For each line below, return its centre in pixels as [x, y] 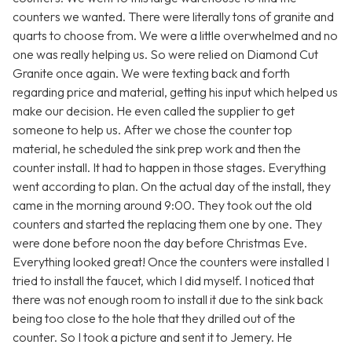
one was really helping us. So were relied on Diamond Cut [165, 55]
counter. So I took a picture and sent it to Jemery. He [152, 337]
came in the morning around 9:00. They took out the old [162, 205]
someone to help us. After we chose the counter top [152, 130]
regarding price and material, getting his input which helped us [175, 92]
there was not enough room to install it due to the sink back [168, 300]
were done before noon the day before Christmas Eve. [160, 243]
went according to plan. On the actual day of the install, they [172, 187]
